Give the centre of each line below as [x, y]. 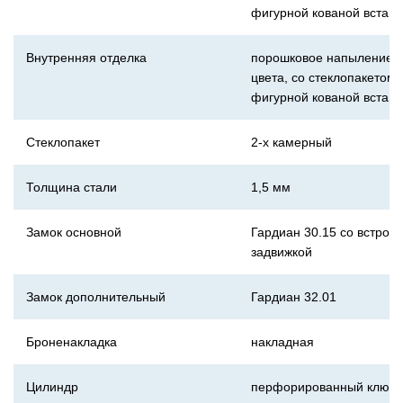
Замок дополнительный [96, 297]
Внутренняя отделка [86, 58]
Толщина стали [72, 187]
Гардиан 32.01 [294, 297]
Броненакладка [72, 342]
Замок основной [74, 232]
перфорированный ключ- [326, 387]
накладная [282, 342]
